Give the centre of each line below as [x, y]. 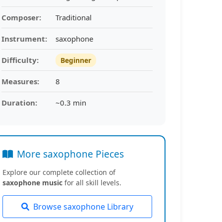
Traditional [73, 17]
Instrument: [24, 39]
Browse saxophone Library [83, 207]
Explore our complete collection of [59, 172]
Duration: [19, 103]
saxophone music [32, 183]
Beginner [76, 60]
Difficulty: [20, 60]
